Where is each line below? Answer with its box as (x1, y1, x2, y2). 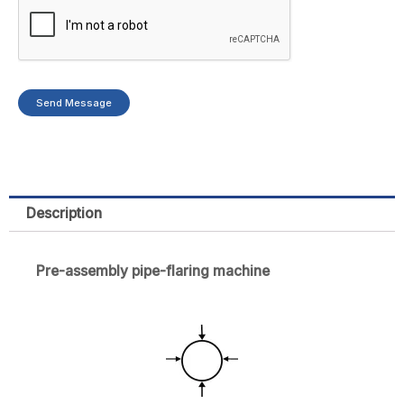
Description (25, 205, 102, 223)
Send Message (36, 96, 112, 109)
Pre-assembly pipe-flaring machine (36, 262, 270, 280)
